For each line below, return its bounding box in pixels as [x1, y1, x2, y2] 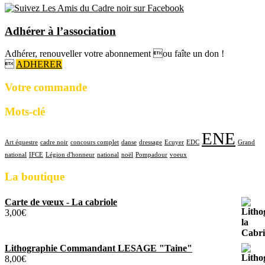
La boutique [5, 170, 64, 183]
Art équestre [5, 139, 38, 146]
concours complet [70, 139, 119, 146]
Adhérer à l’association [5, 24, 116, 37]
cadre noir [40, 139, 68, 146]
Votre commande [5, 80, 87, 93]
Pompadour [135, 151, 167, 159]
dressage [139, 139, 162, 146]
